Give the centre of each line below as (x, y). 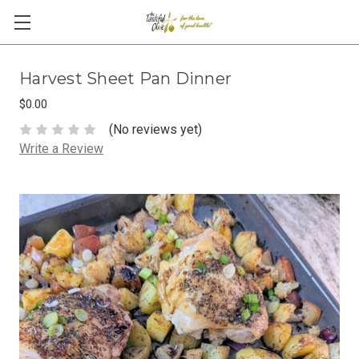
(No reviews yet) (155, 129)
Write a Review (61, 148)
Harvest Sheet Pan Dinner (125, 79)
